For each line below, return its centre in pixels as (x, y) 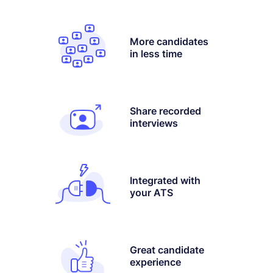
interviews (154, 123)
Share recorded (165, 111)
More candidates (169, 41)
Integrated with (165, 180)
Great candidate (167, 250)
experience (155, 262)
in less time (156, 53)
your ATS (151, 192)
